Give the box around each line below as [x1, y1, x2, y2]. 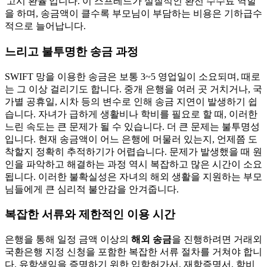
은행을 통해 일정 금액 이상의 [5, 234, 131, 244]
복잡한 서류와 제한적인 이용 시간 [5, 208, 175, 221]
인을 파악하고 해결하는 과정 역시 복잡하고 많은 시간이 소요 [5, 159, 262, 169]
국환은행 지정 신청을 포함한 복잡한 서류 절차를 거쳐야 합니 [5, 246, 262, 257]
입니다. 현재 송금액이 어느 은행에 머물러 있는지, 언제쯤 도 [5, 133, 257, 144]
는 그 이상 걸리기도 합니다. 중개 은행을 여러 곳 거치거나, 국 [5, 83, 262, 94]
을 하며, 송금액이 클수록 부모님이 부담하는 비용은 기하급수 [5, 8, 262, 19]
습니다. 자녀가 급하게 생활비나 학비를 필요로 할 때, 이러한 [5, 108, 257, 119]
